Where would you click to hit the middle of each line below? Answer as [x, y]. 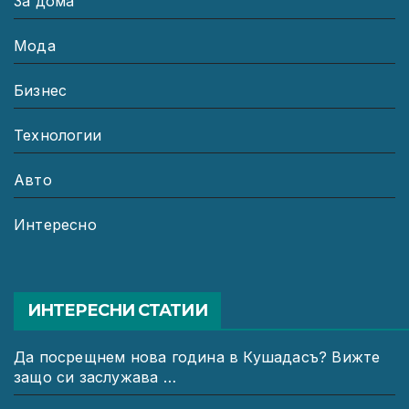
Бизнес [41, 91]
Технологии [58, 136]
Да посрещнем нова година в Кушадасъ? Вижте [197, 357]
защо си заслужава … [95, 378]
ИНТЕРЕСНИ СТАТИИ [117, 311]
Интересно [55, 225]
